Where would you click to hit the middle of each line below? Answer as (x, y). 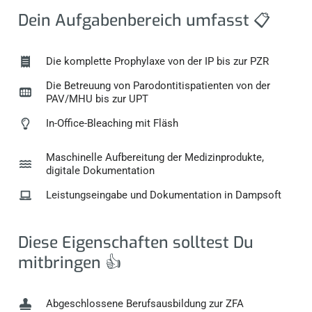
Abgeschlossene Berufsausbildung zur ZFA (145, 304)
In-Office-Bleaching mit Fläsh (112, 123)
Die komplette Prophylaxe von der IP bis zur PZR (157, 61)
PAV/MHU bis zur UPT (97, 99)
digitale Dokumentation (100, 170)
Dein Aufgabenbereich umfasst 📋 (145, 20)
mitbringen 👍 (70, 263)
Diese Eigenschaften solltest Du (136, 243)
